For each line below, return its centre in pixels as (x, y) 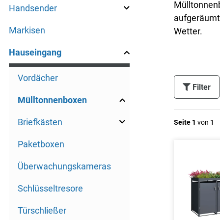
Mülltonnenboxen (52, 100)
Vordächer (38, 78)
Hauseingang (35, 53)
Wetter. (189, 31)
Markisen (27, 30)
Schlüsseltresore (50, 189)
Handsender (33, 8)
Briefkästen (40, 122)
